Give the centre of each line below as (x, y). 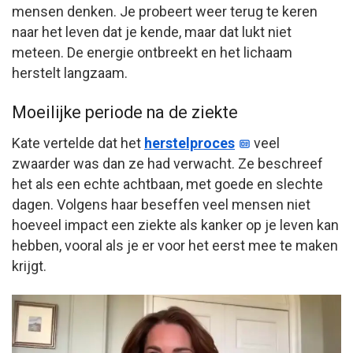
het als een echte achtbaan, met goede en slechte (167, 184)
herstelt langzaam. (70, 73)
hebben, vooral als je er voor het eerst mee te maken (175, 245)
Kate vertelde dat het (78, 143)
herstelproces (190, 143)
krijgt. (29, 266)
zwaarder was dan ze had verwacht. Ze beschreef (167, 163)
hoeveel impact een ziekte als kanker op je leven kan (175, 225)
